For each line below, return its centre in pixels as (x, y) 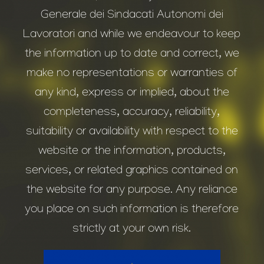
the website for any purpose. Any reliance (132, 191)
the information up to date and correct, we (132, 55)
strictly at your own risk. (132, 230)
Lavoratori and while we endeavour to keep (132, 35)
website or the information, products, (132, 152)
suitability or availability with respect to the (132, 133)
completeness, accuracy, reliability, (132, 113)
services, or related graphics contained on (132, 171)
